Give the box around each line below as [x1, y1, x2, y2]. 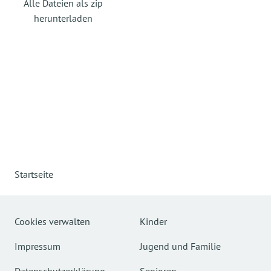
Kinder [140, 215, 167, 227]
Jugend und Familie [140, 240, 221, 252]
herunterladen [33, 12, 93, 24]
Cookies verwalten [15, 215, 90, 227]
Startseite [15, 168, 53, 180]
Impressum [15, 240, 60, 252]
